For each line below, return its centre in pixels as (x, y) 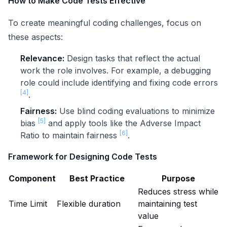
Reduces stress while (178, 192)
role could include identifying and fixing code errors (119, 83)
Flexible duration (89, 204)
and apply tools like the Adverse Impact (123, 123)
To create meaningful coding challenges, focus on (105, 23)
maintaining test (167, 204)
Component (32, 179)
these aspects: (35, 37)
